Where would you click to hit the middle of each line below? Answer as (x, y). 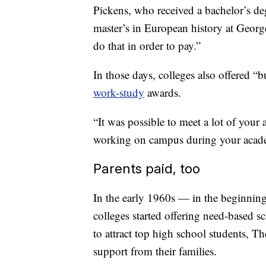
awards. (164, 93)
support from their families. (155, 251)
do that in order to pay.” (147, 46)
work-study (119, 93)
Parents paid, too (147, 169)
